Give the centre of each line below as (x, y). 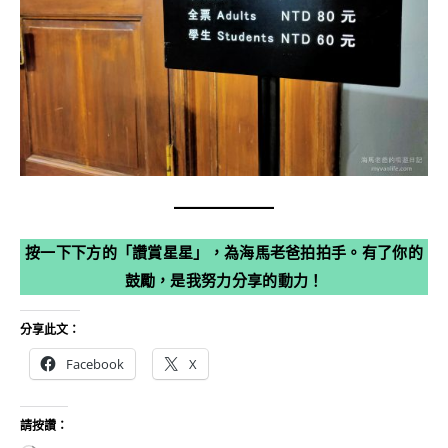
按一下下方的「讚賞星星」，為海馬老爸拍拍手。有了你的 (224, 252)
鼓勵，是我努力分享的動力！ (224, 280)
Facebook (95, 363)
